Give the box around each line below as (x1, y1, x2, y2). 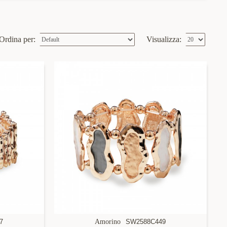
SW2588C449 (126, 217, 166, 225)
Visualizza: (146, 35, 181, 44)
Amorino (95, 217, 121, 225)
